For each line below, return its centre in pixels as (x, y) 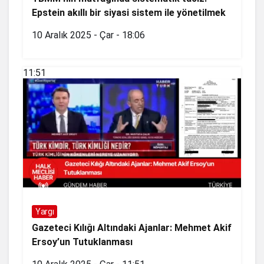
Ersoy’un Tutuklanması (82, 242)
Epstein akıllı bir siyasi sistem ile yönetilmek (129, 12)
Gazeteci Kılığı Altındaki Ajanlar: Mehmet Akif (132, 227)
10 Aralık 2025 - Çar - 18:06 (88, 35)
